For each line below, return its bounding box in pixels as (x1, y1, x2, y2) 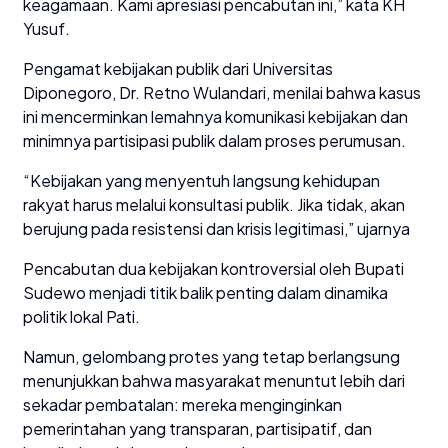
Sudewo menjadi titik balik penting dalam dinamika (23, 282, 388, 304)
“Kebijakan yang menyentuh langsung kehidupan (23, 170, 380, 192)
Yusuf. (23, 18, 70, 40)
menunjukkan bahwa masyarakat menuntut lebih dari (23, 370, 405, 392)
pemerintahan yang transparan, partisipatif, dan (23, 418, 372, 440)
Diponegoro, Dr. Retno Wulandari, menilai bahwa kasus (23, 82, 421, 104)
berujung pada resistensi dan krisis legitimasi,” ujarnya (23, 218, 410, 240)
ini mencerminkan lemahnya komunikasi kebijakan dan (23, 106, 408, 128)
